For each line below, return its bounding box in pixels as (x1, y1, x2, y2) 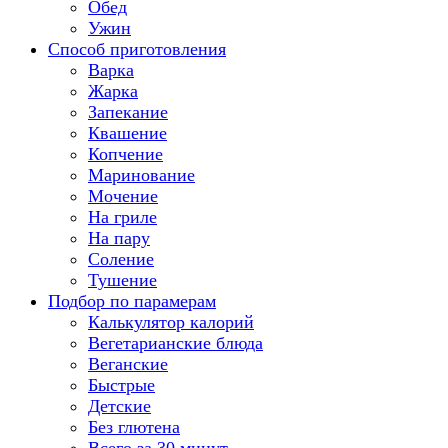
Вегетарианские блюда (88, 333, 263, 353)
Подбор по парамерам (48, 291, 216, 311)
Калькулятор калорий (88, 312, 254, 332)
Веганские (88, 354, 168, 374)
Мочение (88, 186, 158, 206)
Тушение (88, 270, 157, 290)
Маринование (88, 165, 195, 185)
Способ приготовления (48, 39, 226, 59)
